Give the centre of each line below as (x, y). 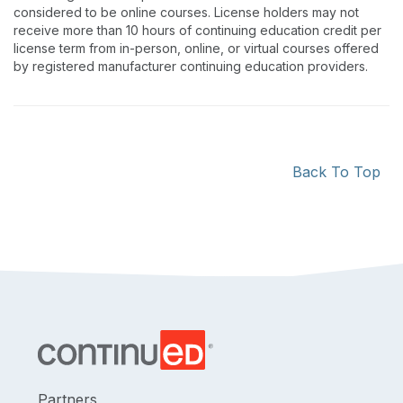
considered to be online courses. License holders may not (186, 12)
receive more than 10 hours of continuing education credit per (197, 30)
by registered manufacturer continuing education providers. (191, 66)
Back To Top (336, 172)
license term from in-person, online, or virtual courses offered (196, 48)
